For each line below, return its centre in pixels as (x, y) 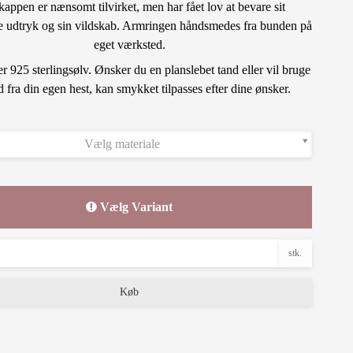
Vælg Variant (135, 206)
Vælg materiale (123, 143)
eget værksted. (129, 44)
